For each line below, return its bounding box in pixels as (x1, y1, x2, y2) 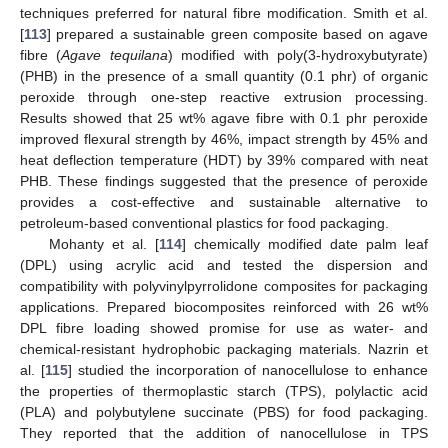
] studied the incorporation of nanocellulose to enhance (67, 362, 428, 379)
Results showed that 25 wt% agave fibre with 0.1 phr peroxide (20, 110, 428, 127)
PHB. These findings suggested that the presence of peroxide (20, 173, 428, 190)
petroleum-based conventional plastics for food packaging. (20, 215, 389, 232)
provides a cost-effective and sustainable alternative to (20, 194, 428, 211)
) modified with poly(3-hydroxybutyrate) (167, 47, 429, 64)
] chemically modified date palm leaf (181, 236, 429, 253)
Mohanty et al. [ (48, 236, 159, 253)
